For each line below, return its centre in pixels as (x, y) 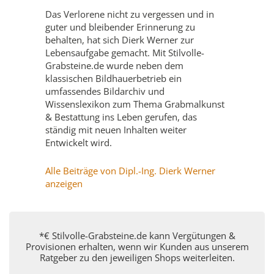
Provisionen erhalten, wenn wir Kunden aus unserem (137, 246)
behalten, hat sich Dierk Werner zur (120, 39)
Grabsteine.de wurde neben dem (114, 65)
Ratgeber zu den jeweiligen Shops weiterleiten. (137, 257)
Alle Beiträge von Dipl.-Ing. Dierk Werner (130, 170)
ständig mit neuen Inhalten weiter (116, 129)
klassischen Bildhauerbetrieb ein (113, 78)
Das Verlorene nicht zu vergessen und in (130, 14)
